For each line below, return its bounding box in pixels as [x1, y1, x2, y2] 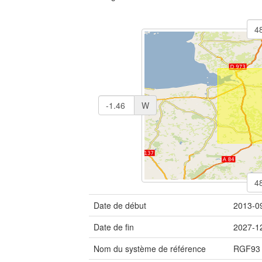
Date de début [94, 199, 146, 211]
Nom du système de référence [94, 243, 206, 254]
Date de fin [94, 221, 134, 233]
